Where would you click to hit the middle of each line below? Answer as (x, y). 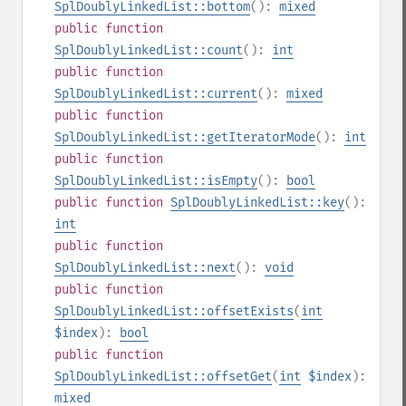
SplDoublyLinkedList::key (257, 203)
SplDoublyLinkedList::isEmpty (156, 181)
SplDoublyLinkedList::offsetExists (174, 311)
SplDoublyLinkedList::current (156, 94)
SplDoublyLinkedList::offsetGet (163, 377)
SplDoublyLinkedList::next (145, 268)
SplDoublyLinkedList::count (149, 50)
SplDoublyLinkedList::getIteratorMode (185, 137)
